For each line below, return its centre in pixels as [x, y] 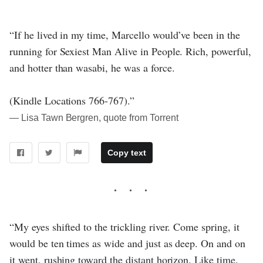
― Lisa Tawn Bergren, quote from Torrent [94, 118]
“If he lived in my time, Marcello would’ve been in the [125, 35]
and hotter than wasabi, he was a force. [92, 68]
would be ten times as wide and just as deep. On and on [127, 243]
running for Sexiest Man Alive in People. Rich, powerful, [130, 51]
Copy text [127, 153]
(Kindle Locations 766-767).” [72, 101]
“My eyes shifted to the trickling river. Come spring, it [124, 227]
